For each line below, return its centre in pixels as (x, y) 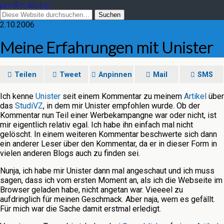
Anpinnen (115, 75)
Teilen (25, 75)
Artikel (195, 96)
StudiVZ (29, 106)
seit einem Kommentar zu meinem (122, 96)
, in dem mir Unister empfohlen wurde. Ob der (121, 106)
